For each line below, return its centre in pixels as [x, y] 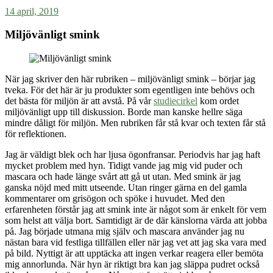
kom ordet [218, 101]
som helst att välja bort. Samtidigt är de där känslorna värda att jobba [136, 221]
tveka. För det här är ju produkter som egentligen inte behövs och [130, 90]
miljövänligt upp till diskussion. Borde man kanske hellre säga [124, 112]
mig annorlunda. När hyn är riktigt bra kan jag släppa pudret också [132, 264]
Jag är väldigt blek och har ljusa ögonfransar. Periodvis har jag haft [133, 155]
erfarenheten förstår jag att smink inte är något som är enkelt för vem [136, 210]
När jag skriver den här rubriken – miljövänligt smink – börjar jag [130, 79]
